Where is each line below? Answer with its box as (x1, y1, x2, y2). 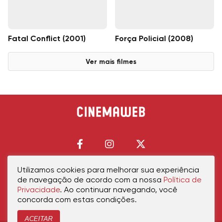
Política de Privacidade (29, 181, 97, 188)
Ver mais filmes (86, 58, 136, 66)
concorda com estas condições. (17, 196, 137, 204)
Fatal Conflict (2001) (8, 35, 86, 43)
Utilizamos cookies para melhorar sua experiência (17, 166, 199, 174)
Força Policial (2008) (115, 35, 193, 43)
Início (14, 181, 29, 188)
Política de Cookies (97, 181, 154, 188)
